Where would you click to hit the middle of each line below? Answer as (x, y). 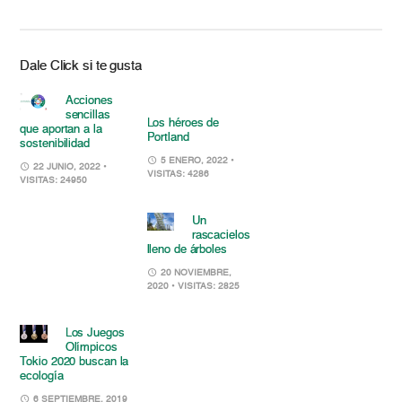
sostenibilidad (55, 144)
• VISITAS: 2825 (205, 287)
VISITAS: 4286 (178, 175)
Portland (168, 138)
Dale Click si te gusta (81, 66)
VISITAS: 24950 (54, 181)
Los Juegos (95, 334)
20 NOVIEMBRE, (194, 273)
